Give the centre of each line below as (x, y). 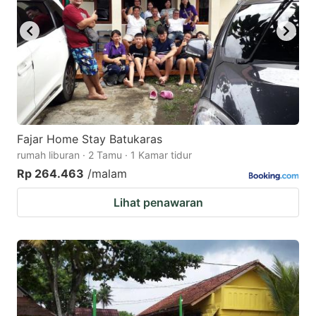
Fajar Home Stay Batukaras (90, 139)
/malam (107, 173)
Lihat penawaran (158, 202)
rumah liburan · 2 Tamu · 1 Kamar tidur (104, 154)
